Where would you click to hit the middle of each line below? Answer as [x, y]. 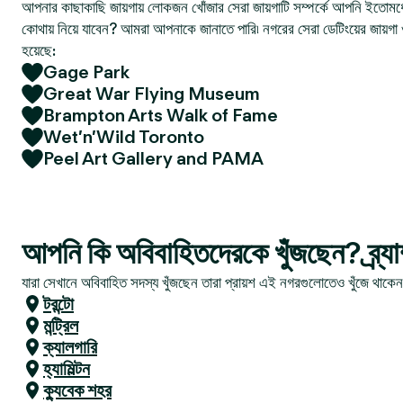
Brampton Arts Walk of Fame [161, 115]
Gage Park [86, 72]
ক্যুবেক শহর [77, 390]
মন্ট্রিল [61, 326]
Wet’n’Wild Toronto [124, 137]
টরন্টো [58, 304]
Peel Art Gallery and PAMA [153, 158]
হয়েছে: [39, 50]
